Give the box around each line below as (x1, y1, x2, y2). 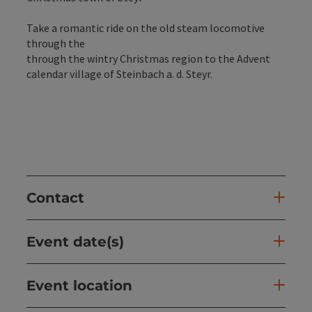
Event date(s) (26, 233, 124, 250)
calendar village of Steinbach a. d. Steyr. (26, 67, 212, 81)
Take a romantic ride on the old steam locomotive (26, 21, 265, 35)
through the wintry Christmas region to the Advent (26, 52, 270, 65)
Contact (26, 189, 84, 206)
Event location (26, 277, 132, 294)
